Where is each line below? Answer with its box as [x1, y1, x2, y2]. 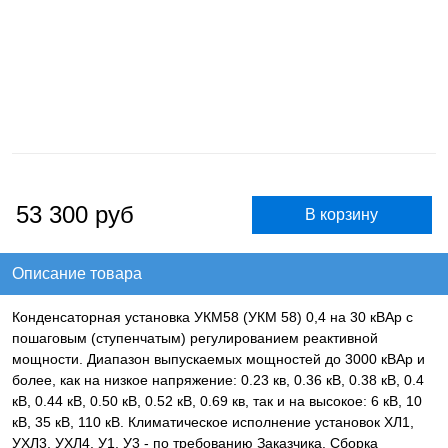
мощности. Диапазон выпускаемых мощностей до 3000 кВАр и [12, 351, 425, 368]
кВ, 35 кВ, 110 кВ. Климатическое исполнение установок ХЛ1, [12, 414, 414, 431]
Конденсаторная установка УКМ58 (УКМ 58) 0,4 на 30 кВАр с [12, 309, 413, 326]
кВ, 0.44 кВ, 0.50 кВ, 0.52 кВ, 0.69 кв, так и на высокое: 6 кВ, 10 [12, 393, 422, 410]
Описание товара [12, 265, 142, 283]
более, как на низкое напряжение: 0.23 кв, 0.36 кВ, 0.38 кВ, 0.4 [12, 372, 424, 389]
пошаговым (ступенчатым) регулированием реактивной [12, 330, 378, 347]
